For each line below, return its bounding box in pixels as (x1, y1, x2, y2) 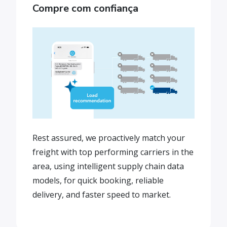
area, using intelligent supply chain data (32, 161, 184, 172)
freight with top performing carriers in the (32, 146, 194, 158)
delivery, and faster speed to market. (32, 189, 171, 200)
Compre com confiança (32, 2, 138, 15)
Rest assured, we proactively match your (32, 132, 185, 143)
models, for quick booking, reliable (32, 175, 164, 186)
